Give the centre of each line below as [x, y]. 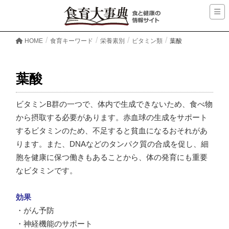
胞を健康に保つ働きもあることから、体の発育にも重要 [112, 158]
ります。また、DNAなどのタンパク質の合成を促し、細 [112, 144]
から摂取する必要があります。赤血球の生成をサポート [112, 118]
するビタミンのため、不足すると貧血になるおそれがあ [112, 131]
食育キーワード [72, 41]
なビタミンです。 [47, 171]
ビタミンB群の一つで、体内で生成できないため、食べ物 [114, 105]
